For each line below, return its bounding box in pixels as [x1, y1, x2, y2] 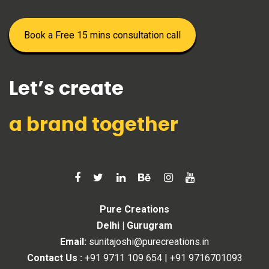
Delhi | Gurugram [97, 219, 172, 231]
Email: [60, 235, 86, 247]
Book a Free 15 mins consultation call [24, 29, 181, 41]
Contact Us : [26, 252, 82, 264]
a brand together [9, 115, 178, 134]
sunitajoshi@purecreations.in [89, 235, 209, 247]
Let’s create [9, 79, 124, 98]
